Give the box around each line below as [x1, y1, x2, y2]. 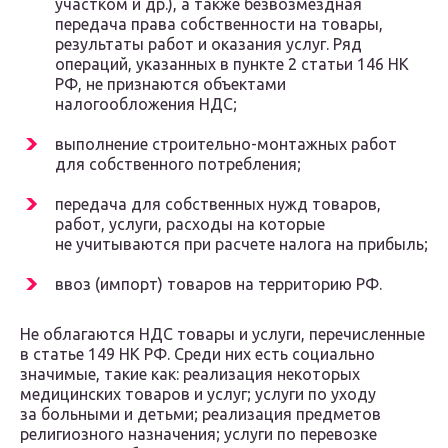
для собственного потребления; [55, 155, 301, 174]
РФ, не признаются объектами [55, 75, 286, 94]
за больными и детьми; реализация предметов [20, 405, 381, 424]
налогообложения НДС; [55, 95, 237, 114]
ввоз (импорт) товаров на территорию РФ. [55, 275, 382, 294]
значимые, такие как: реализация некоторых [20, 365, 360, 384]
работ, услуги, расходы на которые [55, 215, 325, 234]
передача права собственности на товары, [55, 15, 383, 34]
